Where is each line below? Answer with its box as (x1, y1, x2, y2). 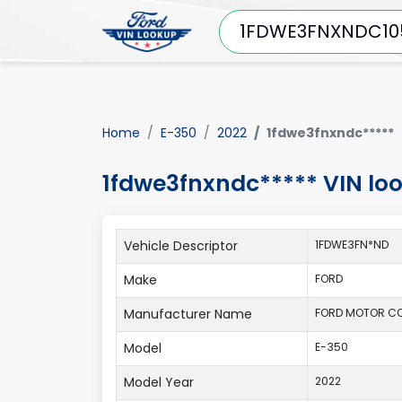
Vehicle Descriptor (124, 237, 238, 255)
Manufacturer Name (124, 305, 252, 323)
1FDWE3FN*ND (315, 237, 389, 252)
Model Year (124, 373, 194, 391)
